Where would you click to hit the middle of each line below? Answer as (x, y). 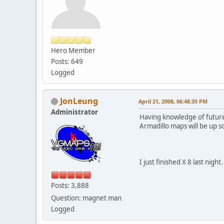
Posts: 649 (67, 61)
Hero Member (73, 50)
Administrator (74, 112)
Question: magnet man (86, 198)
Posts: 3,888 (70, 185)
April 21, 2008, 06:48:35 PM (173, 101)
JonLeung (79, 101)
